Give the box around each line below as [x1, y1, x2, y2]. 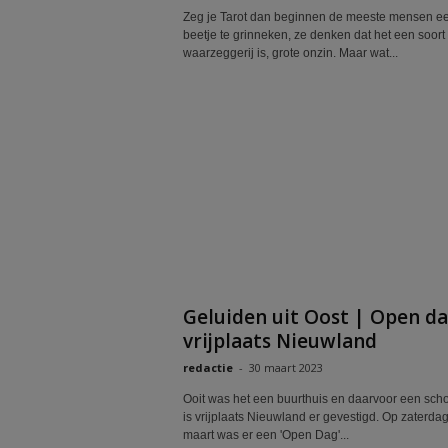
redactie [182, 360, 233, 375]
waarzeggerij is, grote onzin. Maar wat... [182, 46, 398, 60]
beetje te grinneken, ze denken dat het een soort [182, 28, 445, 42]
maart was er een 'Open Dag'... [182, 428, 349, 442]
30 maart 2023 [248, 360, 323, 375]
